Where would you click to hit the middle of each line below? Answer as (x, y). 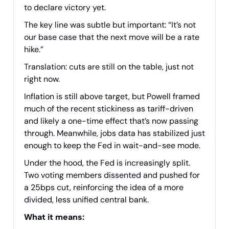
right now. (42, 79)
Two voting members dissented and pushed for (112, 175)
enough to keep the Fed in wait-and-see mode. (112, 146)
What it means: (54, 217)
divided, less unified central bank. (86, 200)
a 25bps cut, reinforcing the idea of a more (104, 188)
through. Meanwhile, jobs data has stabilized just (114, 133)
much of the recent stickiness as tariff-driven (109, 109)
